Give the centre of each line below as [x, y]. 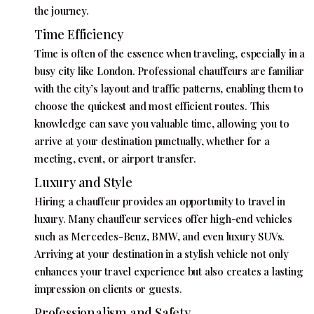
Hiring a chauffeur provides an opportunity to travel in [160, 201]
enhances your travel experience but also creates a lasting [169, 271]
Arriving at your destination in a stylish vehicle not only [162, 254]
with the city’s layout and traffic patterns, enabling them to [169, 88]
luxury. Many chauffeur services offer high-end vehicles [163, 219]
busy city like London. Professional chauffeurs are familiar [170, 71]
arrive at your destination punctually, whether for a [152, 141]
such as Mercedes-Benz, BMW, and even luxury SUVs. [160, 236]
